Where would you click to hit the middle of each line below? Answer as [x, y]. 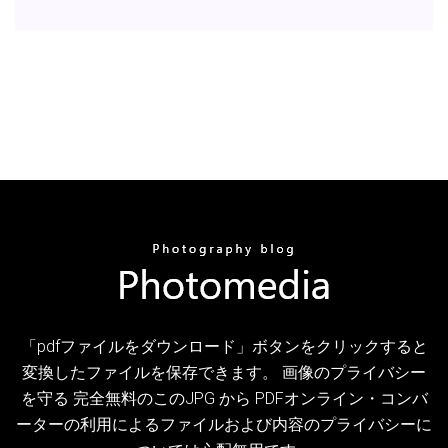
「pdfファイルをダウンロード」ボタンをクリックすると [224, 346]
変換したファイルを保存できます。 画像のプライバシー [224, 372]
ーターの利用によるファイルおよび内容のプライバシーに [224, 424]
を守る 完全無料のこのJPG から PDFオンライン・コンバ [224, 398]
